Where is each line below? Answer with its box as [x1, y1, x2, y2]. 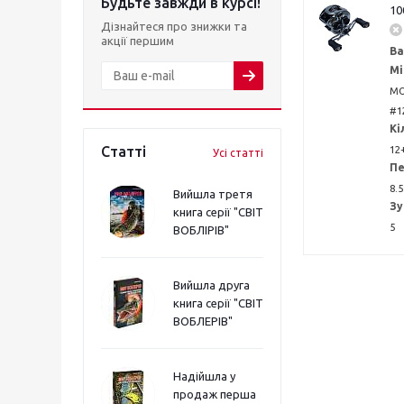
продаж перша [173, 388, 256, 400]
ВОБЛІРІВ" [173, 224, 229, 236]
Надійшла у [173, 370, 235, 382]
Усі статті [213, 147, 263, 159]
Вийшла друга [173, 279, 250, 291]
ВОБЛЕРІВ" [173, 315, 233, 327]
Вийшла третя [173, 188, 252, 200]
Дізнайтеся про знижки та [101, 20, 247, 32]
